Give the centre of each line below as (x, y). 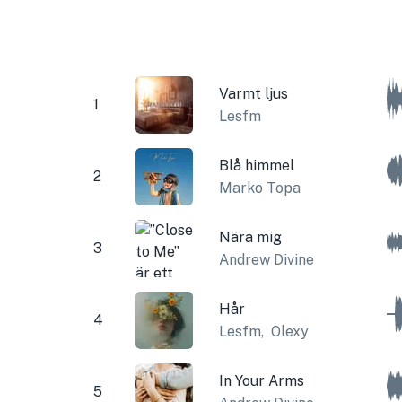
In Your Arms (261, 380)
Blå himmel (256, 165)
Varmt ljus (253, 93)
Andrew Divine (266, 259)
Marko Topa (259, 188)
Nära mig (250, 237)
